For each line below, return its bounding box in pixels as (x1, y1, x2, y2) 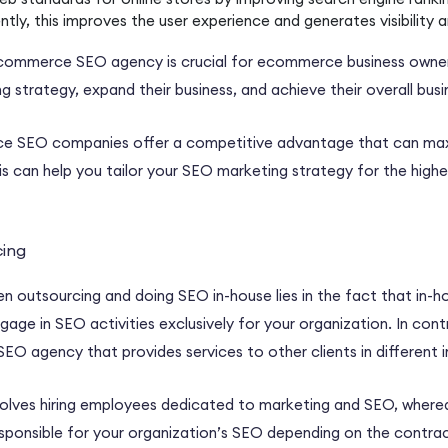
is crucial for (163, 52, 257, 72)
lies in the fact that (272, 286, 416, 306)
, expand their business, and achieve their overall (75, 80, 417, 100)
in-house (213, 286, 272, 306)
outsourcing (17, 286, 101, 306)
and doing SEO (101, 286, 213, 306)
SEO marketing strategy (182, 161, 353, 181)
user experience (159, 11, 270, 31)
